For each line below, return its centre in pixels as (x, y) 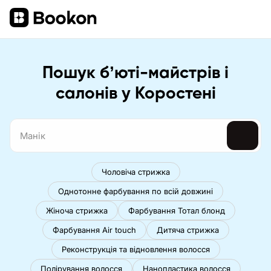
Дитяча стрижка (188, 230)
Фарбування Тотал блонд (177, 211)
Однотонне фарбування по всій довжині (135, 191)
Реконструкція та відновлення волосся (135, 249)
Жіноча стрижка (77, 211)
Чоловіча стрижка (135, 172)
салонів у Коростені (135, 94)
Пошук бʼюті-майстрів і (135, 73)
